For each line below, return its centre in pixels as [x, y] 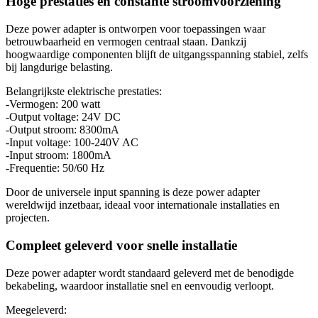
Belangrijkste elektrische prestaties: [84, 92]
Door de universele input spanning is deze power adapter [133, 192]
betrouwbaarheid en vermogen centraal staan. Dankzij [126, 42]
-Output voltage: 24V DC [63, 117]
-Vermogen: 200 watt [53, 104]
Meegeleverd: [36, 309]
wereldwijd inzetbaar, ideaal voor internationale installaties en [143, 205]
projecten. [28, 218]
